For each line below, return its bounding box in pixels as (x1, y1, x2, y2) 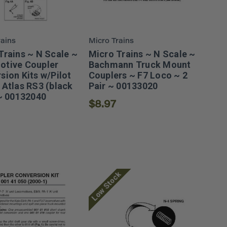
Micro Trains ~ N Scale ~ (88, 49, 196, 60)
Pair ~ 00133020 (88, 81, 158, 92)
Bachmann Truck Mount (88, 59, 191, 70)
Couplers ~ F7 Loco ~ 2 (88, 70, 188, 81)
